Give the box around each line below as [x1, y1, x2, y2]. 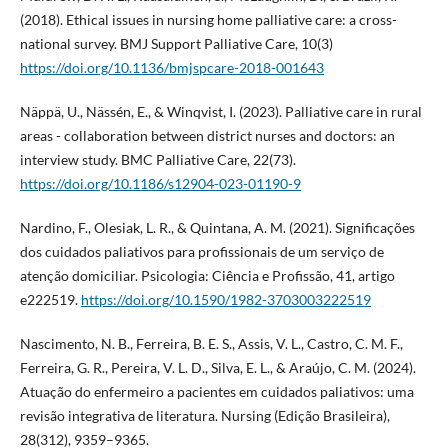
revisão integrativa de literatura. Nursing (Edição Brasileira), [19, 406, 390, 424]
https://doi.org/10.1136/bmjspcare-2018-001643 [19, 58, 324, 76]
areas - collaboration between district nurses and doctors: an [19, 126, 395, 144]
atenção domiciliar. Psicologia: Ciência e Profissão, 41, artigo [19, 266, 395, 284]
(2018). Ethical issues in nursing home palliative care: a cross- [19, 10, 397, 28]
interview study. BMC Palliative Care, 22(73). [19, 150, 296, 168]
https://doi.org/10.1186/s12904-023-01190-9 [19, 174, 301, 192]
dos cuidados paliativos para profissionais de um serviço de [19, 242, 384, 260]
